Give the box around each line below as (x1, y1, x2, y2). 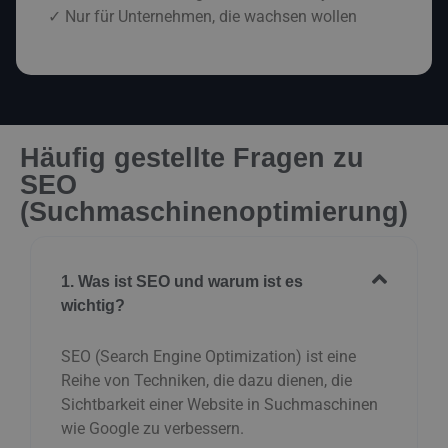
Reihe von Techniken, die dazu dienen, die (61, 371, 352, 391)
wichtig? (61, 297, 125, 315)
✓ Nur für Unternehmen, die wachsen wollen (48, 7, 357, 27)
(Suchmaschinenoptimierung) (20, 197, 408, 228)
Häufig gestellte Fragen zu (20, 143, 364, 174)
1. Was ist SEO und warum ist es (61, 273, 303, 291)
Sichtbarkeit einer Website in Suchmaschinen (61, 395, 378, 415)
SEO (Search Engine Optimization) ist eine (61, 347, 356, 367)
